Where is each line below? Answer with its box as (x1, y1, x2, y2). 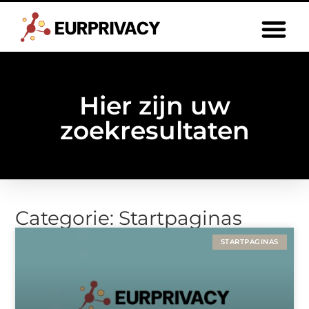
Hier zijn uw (79, 90, 230, 121)
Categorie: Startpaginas (15, 206, 243, 230)
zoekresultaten (59, 115, 250, 146)
